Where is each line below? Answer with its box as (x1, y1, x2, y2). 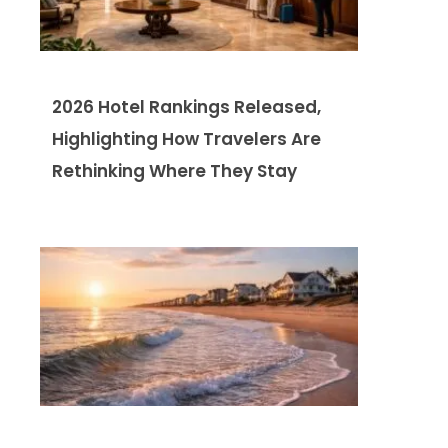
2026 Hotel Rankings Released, (52, 95, 321, 120)
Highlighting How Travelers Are (52, 127, 321, 152)
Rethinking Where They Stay (52, 159, 297, 184)
